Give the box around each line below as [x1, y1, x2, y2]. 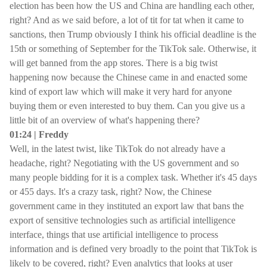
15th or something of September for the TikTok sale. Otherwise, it [10, 44, 256, 54]
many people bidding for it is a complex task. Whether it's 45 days [10, 172, 257, 182]
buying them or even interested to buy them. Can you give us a [10, 101, 245, 111]
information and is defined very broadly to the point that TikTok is [10, 244, 257, 254]
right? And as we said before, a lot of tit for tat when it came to [10, 15, 244, 25]
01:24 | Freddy [10, 129, 69, 139]
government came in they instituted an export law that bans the [10, 201, 244, 211]
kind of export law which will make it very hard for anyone [10, 86, 232, 97]
